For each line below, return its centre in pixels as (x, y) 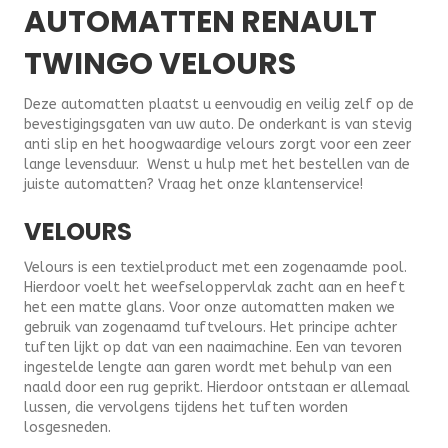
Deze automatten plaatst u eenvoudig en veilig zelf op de (219, 105)
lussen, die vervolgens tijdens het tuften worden (186, 408)
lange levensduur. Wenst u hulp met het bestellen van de (217, 165)
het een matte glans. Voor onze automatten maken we (209, 308)
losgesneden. (67, 428)
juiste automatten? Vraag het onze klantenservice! (193, 185)
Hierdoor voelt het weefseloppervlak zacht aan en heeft (214, 288)
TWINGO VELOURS (160, 64)
